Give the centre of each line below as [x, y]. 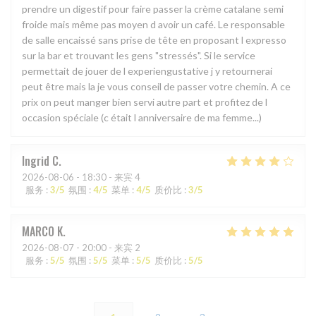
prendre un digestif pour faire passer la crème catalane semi [153, 9]
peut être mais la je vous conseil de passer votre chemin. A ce [156, 87]
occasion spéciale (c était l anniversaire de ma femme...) [142, 118]
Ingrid [36, 161]
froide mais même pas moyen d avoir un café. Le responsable [153, 25]
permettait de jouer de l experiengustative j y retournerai [147, 71]
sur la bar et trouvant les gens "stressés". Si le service [139, 56]
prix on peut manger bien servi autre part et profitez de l [145, 102]
